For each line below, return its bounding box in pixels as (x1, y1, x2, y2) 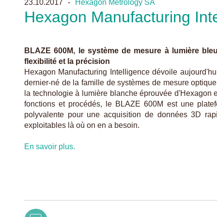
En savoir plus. (24, 142, 75, 151)
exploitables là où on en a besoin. (24, 121, 139, 129)
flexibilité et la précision (24, 57, 110, 65)
